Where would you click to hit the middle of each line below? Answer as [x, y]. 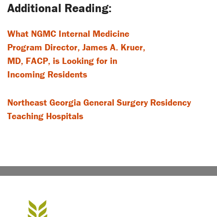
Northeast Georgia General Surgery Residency [99, 102]
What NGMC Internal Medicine [68, 34]
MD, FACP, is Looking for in [62, 61]
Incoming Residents [47, 74]
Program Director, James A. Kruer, [76, 47]
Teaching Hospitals [45, 116]
